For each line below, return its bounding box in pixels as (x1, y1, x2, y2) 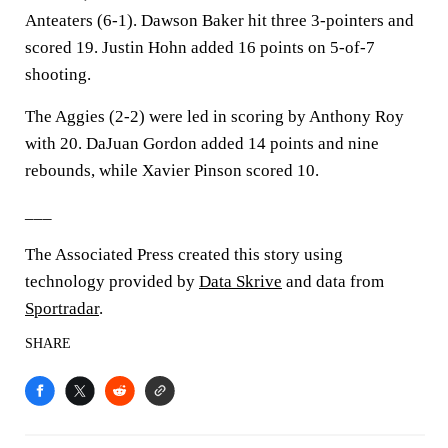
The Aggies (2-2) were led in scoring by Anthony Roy (25, 107, 404, 126)
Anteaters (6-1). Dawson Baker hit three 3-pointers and (25, 11, 414, 30)
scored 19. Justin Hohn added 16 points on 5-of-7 (25, 38, 375, 57)
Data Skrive (199, 272, 282, 291)
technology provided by (25, 272, 199, 291)
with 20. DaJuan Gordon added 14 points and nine (25, 134, 379, 153)
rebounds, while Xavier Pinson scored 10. (25, 161, 319, 180)
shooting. (25, 65, 91, 84)
